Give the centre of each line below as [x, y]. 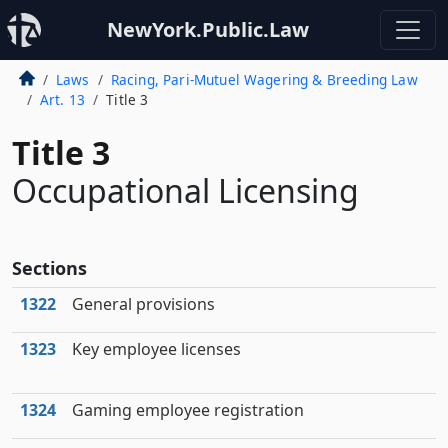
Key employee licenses [156, 349]
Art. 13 [62, 99]
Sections [49, 268]
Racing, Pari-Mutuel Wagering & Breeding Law [264, 79]
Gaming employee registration [188, 410]
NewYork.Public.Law [208, 29]
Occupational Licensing [185, 190]
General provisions [143, 304]
